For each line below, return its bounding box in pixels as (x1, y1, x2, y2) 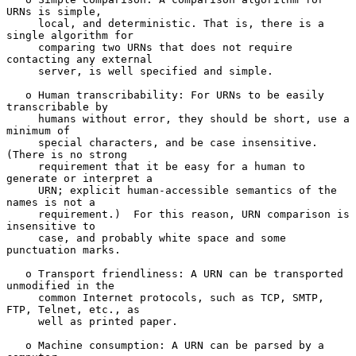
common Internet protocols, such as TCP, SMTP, (6, 291, 38, 304)
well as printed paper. (6, 315, 38, 327)
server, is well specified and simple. (6, 64, 38, 77)
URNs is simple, (6, 5, 102, 17)
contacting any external (6, 52, 153, 65)
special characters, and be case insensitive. (6, 136, 38, 149)
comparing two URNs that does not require (6, 41, 38, 53)
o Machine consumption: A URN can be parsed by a (6, 339, 25, 351)
